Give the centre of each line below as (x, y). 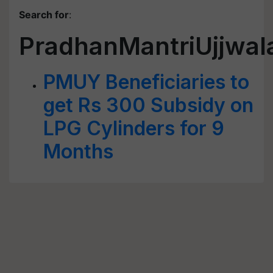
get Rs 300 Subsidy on (148, 105)
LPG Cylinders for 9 (134, 128)
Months (78, 151)
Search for (44, 15)
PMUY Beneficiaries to (146, 82)
